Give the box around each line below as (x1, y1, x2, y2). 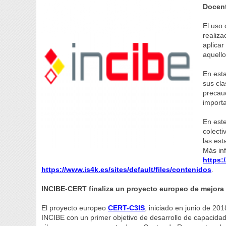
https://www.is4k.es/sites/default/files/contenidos (41, 165, 212, 174)
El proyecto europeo (41, 204, 108, 212)
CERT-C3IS (108, 204, 145, 212)
